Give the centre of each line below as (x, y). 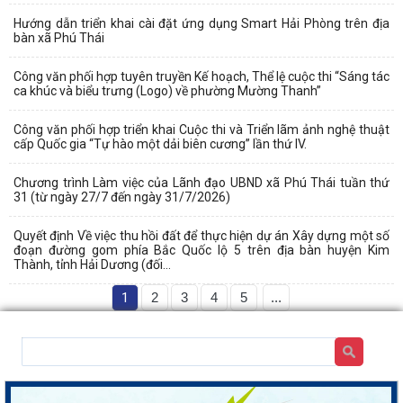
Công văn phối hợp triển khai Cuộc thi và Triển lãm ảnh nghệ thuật (201, 129)
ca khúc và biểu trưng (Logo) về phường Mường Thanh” (167, 90)
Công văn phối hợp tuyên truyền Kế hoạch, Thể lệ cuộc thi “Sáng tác (201, 76)
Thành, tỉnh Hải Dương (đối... (92, 264)
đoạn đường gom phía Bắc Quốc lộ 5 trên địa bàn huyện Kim (201, 250)
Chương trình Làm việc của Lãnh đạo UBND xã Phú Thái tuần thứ (201, 182)
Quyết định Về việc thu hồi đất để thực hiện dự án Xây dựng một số (201, 235)
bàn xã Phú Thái (59, 37)
